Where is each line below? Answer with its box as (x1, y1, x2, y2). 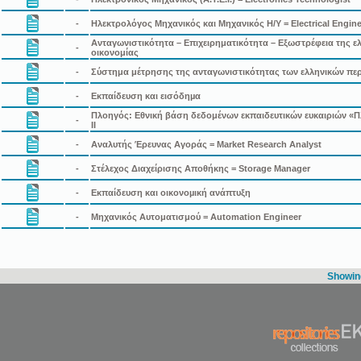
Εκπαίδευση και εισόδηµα (91, 90, 201, 101)
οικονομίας (91, 47, 139, 57)
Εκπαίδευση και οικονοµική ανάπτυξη (91, 187, 251, 197)
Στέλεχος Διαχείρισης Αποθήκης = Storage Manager (91, 163, 310, 173)
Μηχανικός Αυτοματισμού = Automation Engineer (91, 211, 301, 222)
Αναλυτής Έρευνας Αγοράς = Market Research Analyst (91, 139, 322, 149)
